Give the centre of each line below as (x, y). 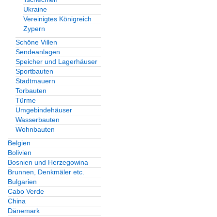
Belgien (19, 143)
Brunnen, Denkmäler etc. (46, 172)
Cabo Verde (26, 192)
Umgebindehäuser (44, 110)
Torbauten (31, 91)
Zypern (34, 29)
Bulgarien (22, 182)
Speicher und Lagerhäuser (56, 62)
